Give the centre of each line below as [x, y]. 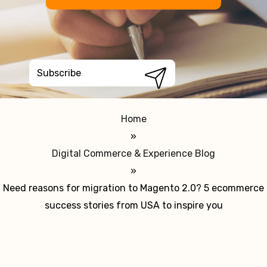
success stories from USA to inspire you [133, 205]
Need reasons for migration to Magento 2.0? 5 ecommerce [133, 188]
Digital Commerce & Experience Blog [133, 153]
